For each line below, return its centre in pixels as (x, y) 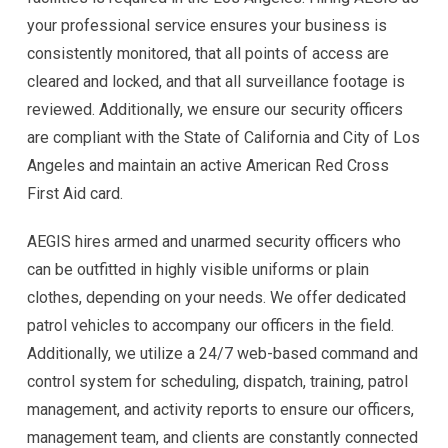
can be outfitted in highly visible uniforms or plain (198, 269)
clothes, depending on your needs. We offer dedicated (216, 297)
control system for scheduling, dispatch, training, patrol (217, 381)
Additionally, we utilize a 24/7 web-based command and (222, 353)
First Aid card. (75, 193)
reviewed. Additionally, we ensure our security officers (215, 109)
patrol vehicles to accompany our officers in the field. (210, 325)
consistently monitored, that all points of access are (208, 53)
